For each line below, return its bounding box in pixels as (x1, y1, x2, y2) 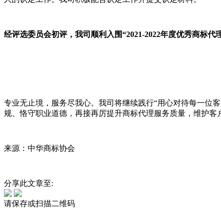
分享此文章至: (4, 179, 53, 187)
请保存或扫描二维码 (4, 199, 75, 208)
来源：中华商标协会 (4, 144, 75, 152)
